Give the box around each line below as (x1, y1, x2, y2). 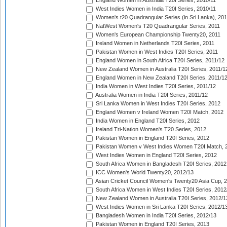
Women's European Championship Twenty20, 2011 (94, 31, 220, 38)
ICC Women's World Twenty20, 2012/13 (94, 169, 194, 176)
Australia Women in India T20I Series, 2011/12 (94, 92, 208, 98)
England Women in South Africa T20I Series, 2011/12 (94, 57, 224, 64)
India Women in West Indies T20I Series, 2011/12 (94, 83, 216, 90)
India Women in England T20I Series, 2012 (94, 118, 200, 124)
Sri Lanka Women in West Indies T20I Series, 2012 (94, 100, 220, 107)
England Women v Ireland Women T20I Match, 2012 (94, 109, 223, 116)
